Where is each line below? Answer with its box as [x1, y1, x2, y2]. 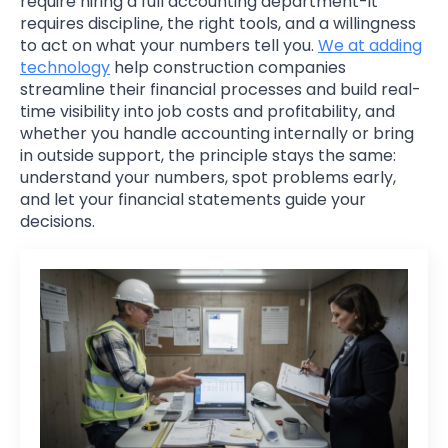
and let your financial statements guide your [20, 187, 366, 211]
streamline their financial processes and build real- [20, 77, 421, 101]
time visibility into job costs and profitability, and [20, 99, 395, 123]
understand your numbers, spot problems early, [20, 165, 396, 189]
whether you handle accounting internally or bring [20, 121, 414, 145]
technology [20, 55, 110, 79]
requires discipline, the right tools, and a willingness [20, 11, 416, 35]
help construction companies [110, 55, 346, 79]
